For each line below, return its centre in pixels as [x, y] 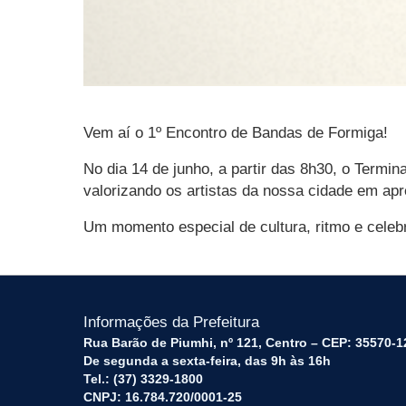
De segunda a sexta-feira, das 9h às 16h [207, 361]
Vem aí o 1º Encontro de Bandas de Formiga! [236, 133]
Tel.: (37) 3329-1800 [143, 379]
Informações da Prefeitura [171, 322]
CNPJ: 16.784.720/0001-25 [163, 397]
